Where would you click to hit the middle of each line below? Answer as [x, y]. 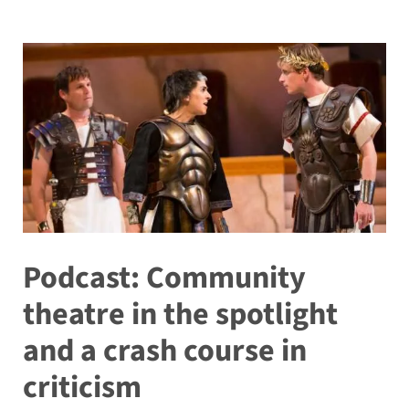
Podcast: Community [164, 278]
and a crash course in [164, 351]
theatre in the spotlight [180, 315]
